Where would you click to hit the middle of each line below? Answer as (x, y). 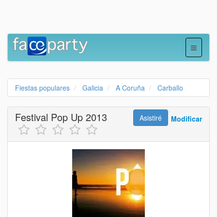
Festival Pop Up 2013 (61, 117)
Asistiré (151, 118)
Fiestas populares (42, 88)
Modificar (186, 118)
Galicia (93, 88)
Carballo (170, 88)
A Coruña (130, 88)
